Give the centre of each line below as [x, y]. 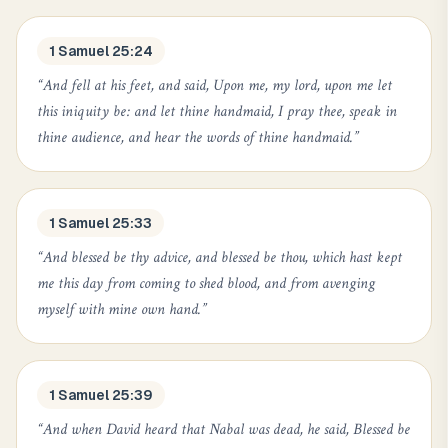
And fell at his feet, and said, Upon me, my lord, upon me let [217, 85]
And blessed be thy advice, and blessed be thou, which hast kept [222, 257]
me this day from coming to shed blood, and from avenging [206, 283]
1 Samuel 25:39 [101, 395]
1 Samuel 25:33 [100, 223]
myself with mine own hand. [119, 309]
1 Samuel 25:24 [101, 51]
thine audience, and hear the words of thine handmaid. [195, 137]
